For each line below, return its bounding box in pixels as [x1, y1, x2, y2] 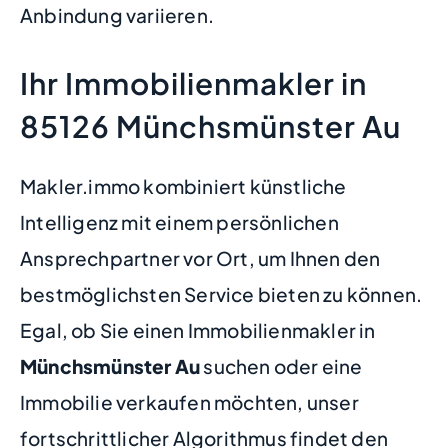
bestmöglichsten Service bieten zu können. [20, 281, 423, 306]
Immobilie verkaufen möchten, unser [20, 389, 359, 414]
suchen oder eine [200, 353, 363, 378]
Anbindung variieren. [20, 3, 214, 27]
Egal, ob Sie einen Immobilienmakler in [20, 317, 376, 342]
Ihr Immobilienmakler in [20, 63, 367, 102]
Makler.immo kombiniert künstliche [20, 173, 347, 198]
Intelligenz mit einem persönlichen [20, 209, 339, 234]
